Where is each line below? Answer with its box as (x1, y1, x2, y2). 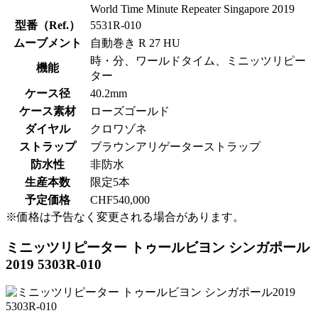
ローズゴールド (90, 105, 170, 118)
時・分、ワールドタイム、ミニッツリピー (90, 55, 306, 67)
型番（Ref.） (15, 19, 80, 32)
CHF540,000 (90, 194, 150, 207)
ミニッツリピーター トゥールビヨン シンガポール (6, 239, 309, 255)
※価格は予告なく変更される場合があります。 (6, 211, 244, 224)
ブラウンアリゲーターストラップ (90, 141, 261, 153)
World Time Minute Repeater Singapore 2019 (90, 3, 295, 16)
